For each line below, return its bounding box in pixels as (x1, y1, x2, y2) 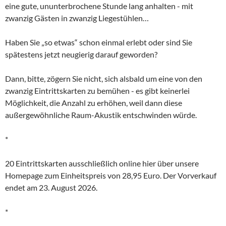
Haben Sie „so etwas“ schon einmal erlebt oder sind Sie (5, 37, 192, 47)
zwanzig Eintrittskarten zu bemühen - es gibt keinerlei (5, 86, 190, 96)
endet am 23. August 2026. (5, 183, 97, 193)
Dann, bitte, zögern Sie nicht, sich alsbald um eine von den (5, 74, 202, 84)
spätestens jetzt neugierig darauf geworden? (5, 49, 157, 60)
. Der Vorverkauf (160, 171, 216, 181)
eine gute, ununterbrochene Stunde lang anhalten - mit (5, 1, 193, 11)
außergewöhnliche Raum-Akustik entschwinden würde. (5, 110, 197, 120)
